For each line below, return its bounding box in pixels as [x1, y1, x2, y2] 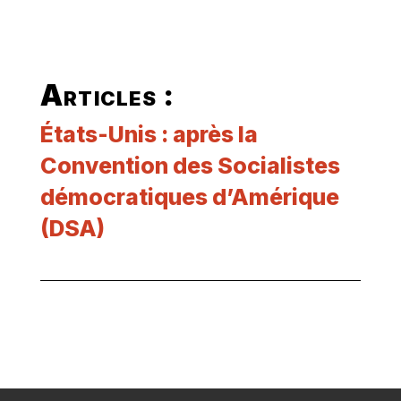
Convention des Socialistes [39, 152, 340, 180]
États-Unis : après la [39, 121, 258, 149]
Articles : [39, 78, 175, 114]
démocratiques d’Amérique [39, 183, 339, 211]
